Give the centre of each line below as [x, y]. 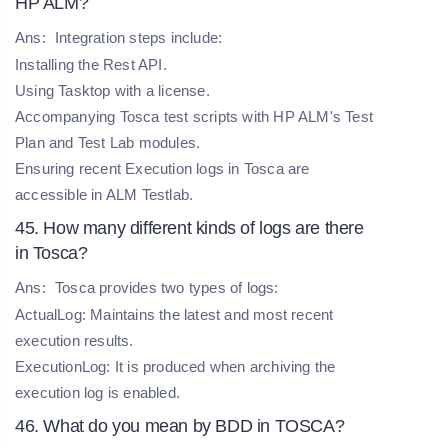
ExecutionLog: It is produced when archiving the [175, 366]
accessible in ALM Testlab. [104, 194]
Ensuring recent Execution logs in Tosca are [162, 168]
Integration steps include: [139, 37]
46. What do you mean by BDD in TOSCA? [180, 425]
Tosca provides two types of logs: [164, 287]
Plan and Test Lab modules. [108, 142]
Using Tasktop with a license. [112, 90]
